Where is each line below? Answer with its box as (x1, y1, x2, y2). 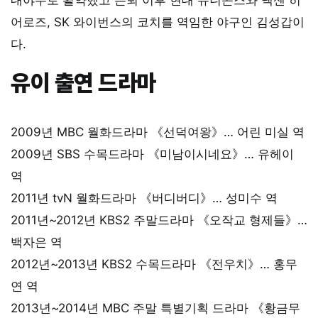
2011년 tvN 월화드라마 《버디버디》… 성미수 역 (11, 190, 278, 205)
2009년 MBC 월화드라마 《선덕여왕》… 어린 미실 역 (11, 124, 305, 139)
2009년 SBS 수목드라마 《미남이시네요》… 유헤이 (11, 146, 294, 161)
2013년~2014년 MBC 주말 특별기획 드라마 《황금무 (11, 300, 300, 315)
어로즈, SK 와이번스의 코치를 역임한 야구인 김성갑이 (11, 14, 305, 29)
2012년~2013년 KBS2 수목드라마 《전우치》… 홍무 (11, 256, 297, 271)
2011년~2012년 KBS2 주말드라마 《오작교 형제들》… (11, 212, 307, 227)
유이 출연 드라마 (11, 69, 157, 97)
